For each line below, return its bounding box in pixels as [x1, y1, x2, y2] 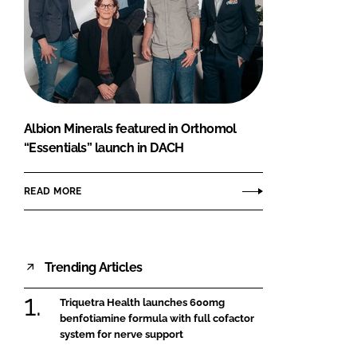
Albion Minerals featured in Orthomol [24, 121, 237, 137]
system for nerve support [60, 328, 183, 341]
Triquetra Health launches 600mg [60, 296, 225, 309]
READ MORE [24, 185, 82, 197]
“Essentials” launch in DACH [24, 140, 184, 156]
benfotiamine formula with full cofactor [60, 312, 254, 325]
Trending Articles [45, 259, 143, 275]
